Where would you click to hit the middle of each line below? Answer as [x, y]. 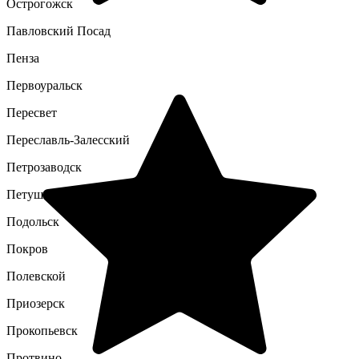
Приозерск [36, 303]
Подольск [33, 222]
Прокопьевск [42, 331]
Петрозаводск [44, 167]
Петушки [32, 194]
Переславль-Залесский [68, 140]
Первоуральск [44, 85]
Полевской [36, 276]
